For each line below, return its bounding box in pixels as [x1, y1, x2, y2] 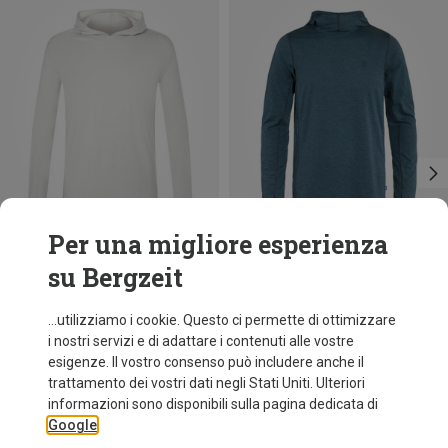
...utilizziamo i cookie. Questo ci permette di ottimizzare [48, 312, 396, 328]
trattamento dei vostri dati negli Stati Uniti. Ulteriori [48, 375, 365, 391]
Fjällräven [229, 308, 294, 325]
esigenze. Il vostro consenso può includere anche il [48, 354, 364, 370]
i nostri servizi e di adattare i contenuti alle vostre [48, 333, 354, 349]
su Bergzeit [48, 261, 183, 294]
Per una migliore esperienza [48, 228, 388, 261]
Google [48, 417, 97, 433]
